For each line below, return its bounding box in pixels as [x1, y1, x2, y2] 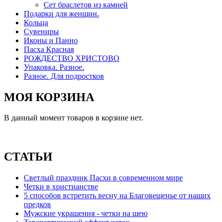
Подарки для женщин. [24, 9, 99, 18]
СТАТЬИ [4, 150, 53, 164]
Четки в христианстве [24, 182, 98, 191]
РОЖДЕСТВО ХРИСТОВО [24, 54, 119, 62]
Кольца [24, 18, 48, 27]
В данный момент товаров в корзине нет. [4, 113, 143, 122]
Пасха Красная [24, 45, 74, 54]
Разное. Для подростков [24, 71, 104, 80]
